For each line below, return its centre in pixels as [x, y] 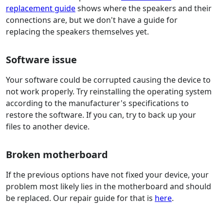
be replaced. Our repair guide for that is [80, 198]
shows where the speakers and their [144, 9]
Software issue [41, 60]
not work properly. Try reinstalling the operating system [109, 92]
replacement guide [41, 9]
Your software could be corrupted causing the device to [108, 80]
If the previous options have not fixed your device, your [107, 175]
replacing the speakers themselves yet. [77, 32]
